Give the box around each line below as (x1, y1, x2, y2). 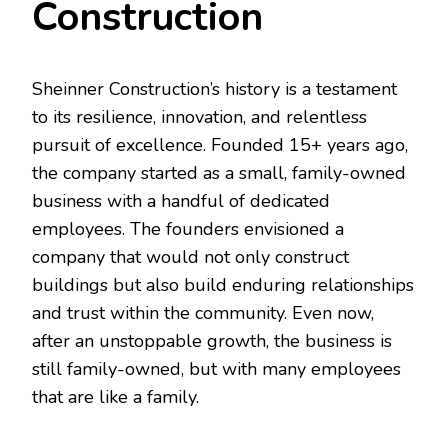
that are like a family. (32, 384, 204, 409)
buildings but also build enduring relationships (32, 272, 414, 297)
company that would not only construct (32, 244, 349, 269)
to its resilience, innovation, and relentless (32, 104, 367, 129)
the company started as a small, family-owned (32, 160, 406, 185)
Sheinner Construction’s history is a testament (32, 76, 397, 101)
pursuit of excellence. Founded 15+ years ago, (32, 132, 408, 157)
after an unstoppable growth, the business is (32, 328, 392, 353)
